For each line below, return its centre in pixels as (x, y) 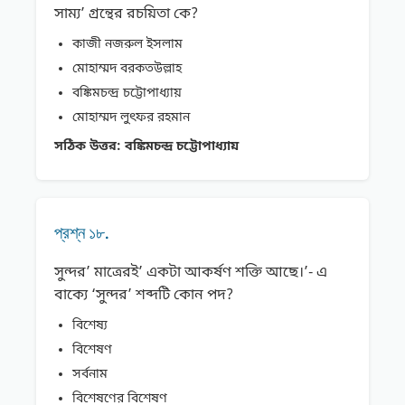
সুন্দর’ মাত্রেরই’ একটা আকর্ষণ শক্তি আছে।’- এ (191, 273)
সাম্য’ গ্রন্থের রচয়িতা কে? (126, 15)
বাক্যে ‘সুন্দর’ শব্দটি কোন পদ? (144, 296)
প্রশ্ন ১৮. (82, 233)
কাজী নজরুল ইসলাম (127, 45)
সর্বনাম (90, 375)
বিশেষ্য (90, 326)
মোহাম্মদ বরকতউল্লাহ (127, 70)
